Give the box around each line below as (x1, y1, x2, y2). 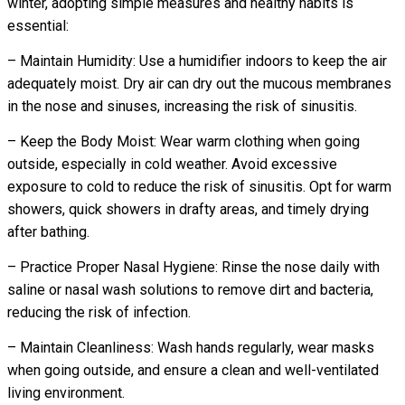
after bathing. (7, 222, 89, 240)
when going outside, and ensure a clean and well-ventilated (7, 361, 379, 379)
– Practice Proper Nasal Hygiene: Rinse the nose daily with (7, 258, 380, 276)
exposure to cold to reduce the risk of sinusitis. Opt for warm (7, 177, 391, 195)
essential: (7, 16, 69, 34)
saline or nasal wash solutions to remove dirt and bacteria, (7, 280, 373, 298)
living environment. (7, 383, 125, 401)
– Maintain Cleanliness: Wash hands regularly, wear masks (7, 338, 374, 356)
